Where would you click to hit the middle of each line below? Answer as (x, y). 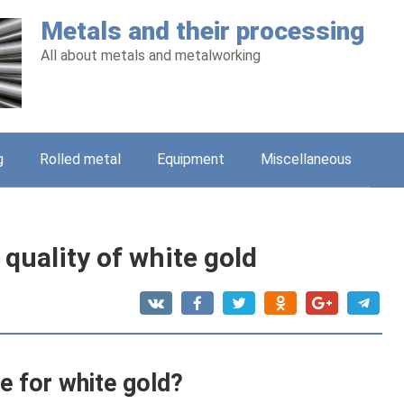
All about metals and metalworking (151, 55)
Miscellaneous (306, 159)
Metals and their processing (202, 31)
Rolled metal (80, 159)
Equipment (191, 159)
